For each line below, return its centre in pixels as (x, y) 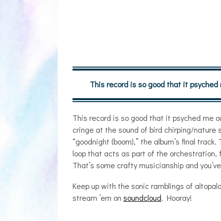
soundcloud (142, 198)
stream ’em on (98, 198)
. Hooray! (177, 198)
